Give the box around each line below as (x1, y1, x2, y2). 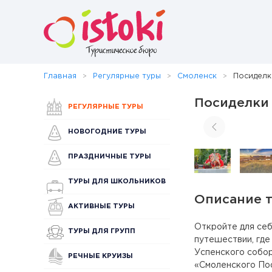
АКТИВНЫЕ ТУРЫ (68, 203, 135, 209)
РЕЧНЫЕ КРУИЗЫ (68, 253, 133, 259)
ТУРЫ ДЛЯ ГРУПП (68, 228, 135, 234)
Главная (44, 73, 76, 80)
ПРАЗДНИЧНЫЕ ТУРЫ (68, 154, 151, 160)
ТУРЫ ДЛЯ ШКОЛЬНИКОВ (68, 178, 166, 185)
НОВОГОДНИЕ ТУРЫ (68, 129, 146, 135)
